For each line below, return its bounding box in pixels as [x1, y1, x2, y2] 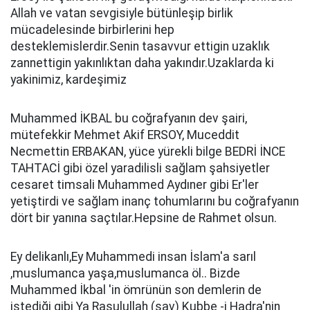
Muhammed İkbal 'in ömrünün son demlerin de [10, 283, 262, 297]
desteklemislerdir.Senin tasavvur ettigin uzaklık [10, 39, 270, 53]
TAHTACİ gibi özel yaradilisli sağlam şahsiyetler [10, 161, 270, 175]
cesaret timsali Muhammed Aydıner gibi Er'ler [10, 178, 259, 192]
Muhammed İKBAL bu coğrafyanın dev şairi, [10, 111, 247, 125]
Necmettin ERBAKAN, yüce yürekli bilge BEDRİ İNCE [10, 145, 285, 158]
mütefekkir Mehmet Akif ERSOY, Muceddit [10, 128, 239, 142]
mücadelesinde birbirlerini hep [10, 23, 174, 37]
